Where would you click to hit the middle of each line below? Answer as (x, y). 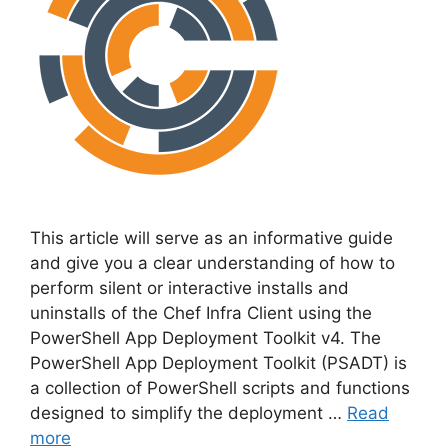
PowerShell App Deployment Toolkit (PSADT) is (218, 362)
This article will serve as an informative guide (211, 237)
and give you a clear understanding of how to (212, 262)
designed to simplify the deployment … (188, 412)
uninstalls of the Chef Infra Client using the (201, 312)
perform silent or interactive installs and (189, 287)
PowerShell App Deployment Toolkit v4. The (205, 337)
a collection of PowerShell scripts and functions (220, 387)
